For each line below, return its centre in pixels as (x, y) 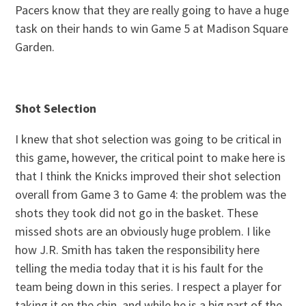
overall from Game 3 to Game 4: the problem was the (151, 194)
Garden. (35, 46)
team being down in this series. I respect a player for (149, 286)
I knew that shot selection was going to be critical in (149, 139)
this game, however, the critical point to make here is (151, 157)
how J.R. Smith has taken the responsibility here (138, 249)
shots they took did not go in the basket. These (137, 212)
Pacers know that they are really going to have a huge (152, 10)
